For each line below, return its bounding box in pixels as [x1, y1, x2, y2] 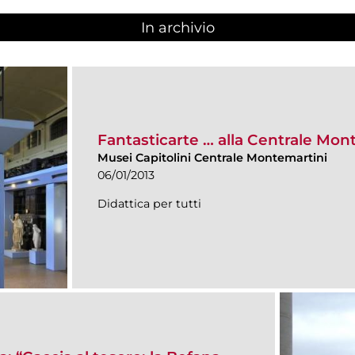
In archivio [140, 19, 215, 37]
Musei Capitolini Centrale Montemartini [97, 150, 327, 165]
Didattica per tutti [97, 196, 201, 211]
